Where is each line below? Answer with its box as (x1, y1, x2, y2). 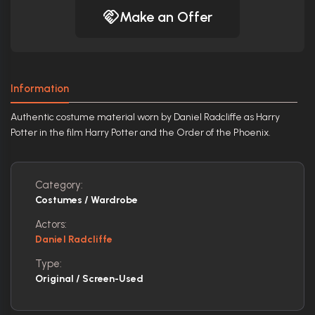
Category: (35, 179, 83, 191)
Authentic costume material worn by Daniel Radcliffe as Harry (11, 111, 280, 123)
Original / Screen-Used (35, 273, 143, 285)
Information (11, 82, 69, 95)
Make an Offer (120, 8, 212, 25)
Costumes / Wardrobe (35, 194, 138, 206)
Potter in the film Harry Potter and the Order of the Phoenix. (11, 127, 271, 139)
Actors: (35, 218, 67, 231)
